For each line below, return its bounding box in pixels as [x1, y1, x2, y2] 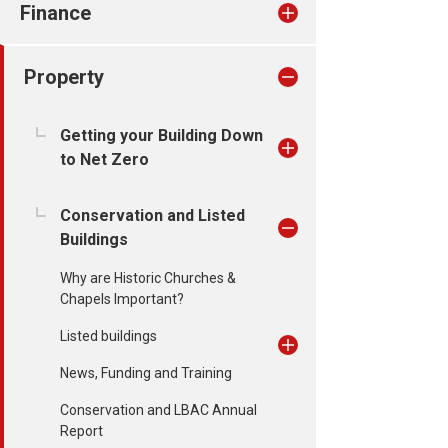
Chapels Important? [60, 291, 184, 307]
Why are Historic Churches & [60, 270, 236, 286]
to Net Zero [60, 150, 149, 169]
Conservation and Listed [60, 206, 245, 225]
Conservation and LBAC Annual [60, 402, 257, 418]
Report [60, 423, 103, 439]
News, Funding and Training [60, 365, 232, 381]
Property [24, 65, 104, 89]
